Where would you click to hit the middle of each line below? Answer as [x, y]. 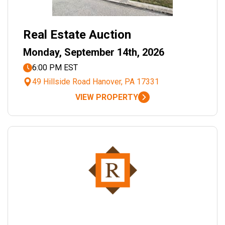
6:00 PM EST [55, 68]
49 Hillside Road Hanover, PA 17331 [96, 82]
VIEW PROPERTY [107, 97]
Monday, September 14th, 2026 [94, 52]
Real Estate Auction [77, 35]
